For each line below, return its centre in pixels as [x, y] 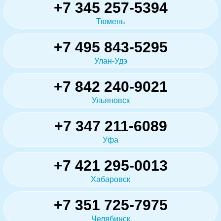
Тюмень [110, 21]
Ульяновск [110, 100]
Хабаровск [110, 179]
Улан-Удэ [110, 61]
